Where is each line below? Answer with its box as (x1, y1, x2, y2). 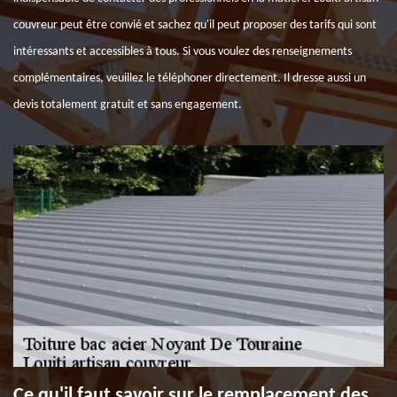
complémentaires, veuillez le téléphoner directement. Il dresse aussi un (13, 72, 366, 85)
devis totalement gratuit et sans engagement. (13, 98, 242, 112)
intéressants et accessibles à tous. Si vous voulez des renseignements (13, 45, 352, 58)
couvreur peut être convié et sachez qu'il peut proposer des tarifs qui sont (13, 19, 377, 32)
